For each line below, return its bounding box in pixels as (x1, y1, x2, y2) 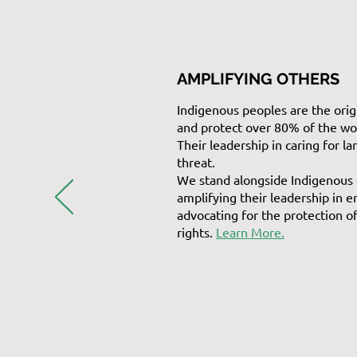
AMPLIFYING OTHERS (177, 69, 339, 88)
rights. (177, 224, 216, 240)
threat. (177, 154, 215, 170)
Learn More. (216, 224, 284, 240)
